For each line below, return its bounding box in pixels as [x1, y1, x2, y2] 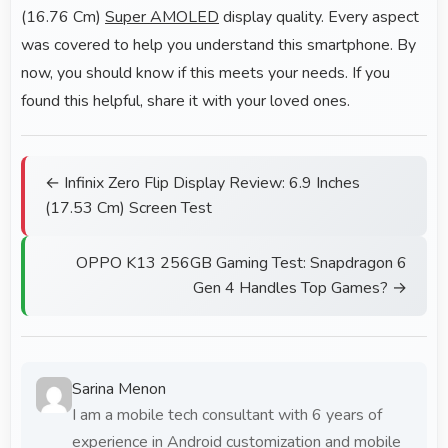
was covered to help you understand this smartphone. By [21, 34, 416, 57]
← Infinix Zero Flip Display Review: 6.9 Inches [45, 172, 360, 195]
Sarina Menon [71, 378, 166, 401]
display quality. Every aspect [219, 6, 419, 29]
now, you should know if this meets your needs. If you [21, 62, 390, 85]
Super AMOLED [105, 6, 219, 29]
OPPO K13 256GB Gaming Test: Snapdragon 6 [76, 252, 407, 275]
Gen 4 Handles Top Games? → [193, 277, 407, 300]
